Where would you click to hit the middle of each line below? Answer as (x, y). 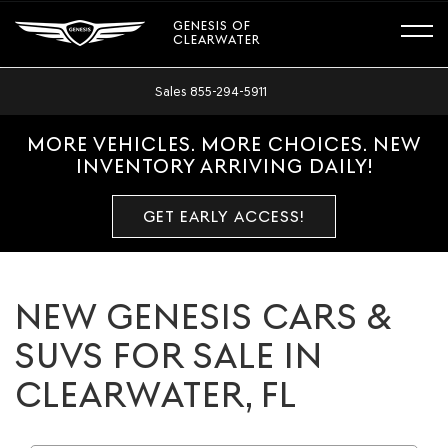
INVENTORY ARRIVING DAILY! (224, 166)
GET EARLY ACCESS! (224, 216)
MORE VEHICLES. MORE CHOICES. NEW (224, 144)
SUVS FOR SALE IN (169, 356)
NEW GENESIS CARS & (204, 317)
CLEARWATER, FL (156, 395)
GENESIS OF (212, 25)
